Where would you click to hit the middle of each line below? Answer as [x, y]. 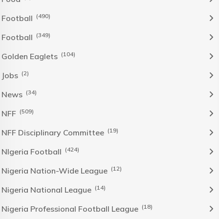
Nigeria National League [47, 189]
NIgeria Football [33, 151]
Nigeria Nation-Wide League [55, 170]
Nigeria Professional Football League [71, 208]
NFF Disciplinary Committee [54, 132]
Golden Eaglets [31, 56]
